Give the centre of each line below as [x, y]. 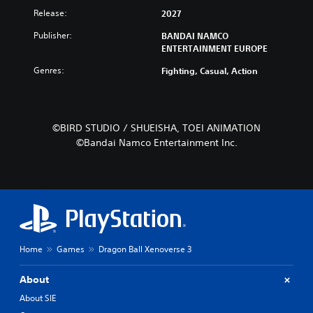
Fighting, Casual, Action [210, 71]
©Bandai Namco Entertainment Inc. [156, 143]
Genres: [49, 71]
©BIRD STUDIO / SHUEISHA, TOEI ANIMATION [156, 128]
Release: [50, 13]
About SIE [38, 298]
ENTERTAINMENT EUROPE [214, 49]
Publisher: [53, 36]
